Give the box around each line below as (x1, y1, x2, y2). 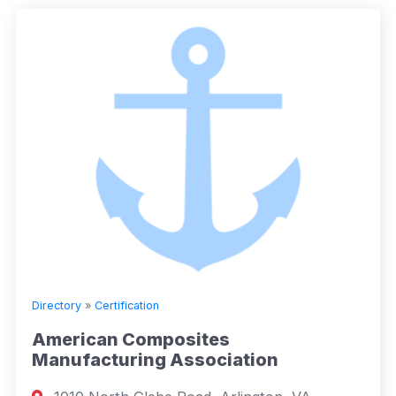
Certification (95, 298, 159, 312)
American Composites (32, 328, 230, 350)
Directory (32, 298, 81, 312)
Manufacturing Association (32, 348, 278, 370)
